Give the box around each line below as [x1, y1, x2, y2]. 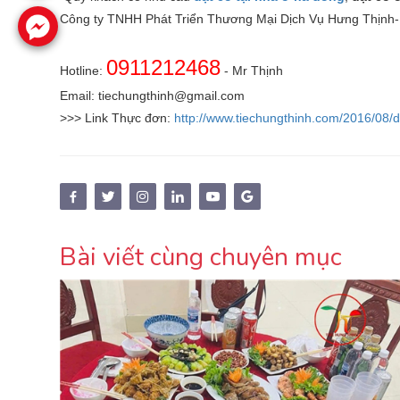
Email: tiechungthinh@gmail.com [60, 87, 245, 103]
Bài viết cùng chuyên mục [60, 239, 342, 274]
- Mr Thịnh [221, 62, 283, 78]
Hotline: [60, 62, 106, 78]
